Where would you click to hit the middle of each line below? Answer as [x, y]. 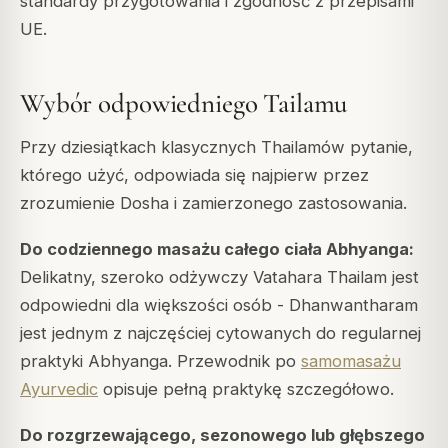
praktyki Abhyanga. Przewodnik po [160, 361]
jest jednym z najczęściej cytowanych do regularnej [220, 333]
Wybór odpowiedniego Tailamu [184, 103]
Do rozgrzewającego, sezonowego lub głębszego [222, 435]
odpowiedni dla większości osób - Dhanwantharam [219, 305]
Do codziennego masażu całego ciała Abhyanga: [217, 249]
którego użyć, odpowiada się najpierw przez [194, 175]
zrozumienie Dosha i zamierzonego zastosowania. [213, 203]
